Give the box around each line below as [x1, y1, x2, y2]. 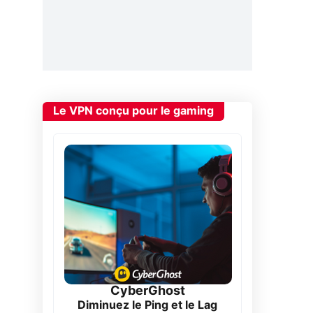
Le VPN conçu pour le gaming [53, 105, 214, 117]
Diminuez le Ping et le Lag [78, 299, 217, 311]
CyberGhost [110, 284, 185, 298]
